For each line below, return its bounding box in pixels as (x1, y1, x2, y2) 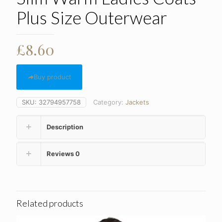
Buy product (34, 73, 71, 81)
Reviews (47, 150, 75, 158)
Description (47, 123, 83, 131)
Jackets (125, 98, 149, 107)
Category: (93, 98, 125, 107)
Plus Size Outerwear (16, 7, 167, 28)
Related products (16, 198, 83, 209)
